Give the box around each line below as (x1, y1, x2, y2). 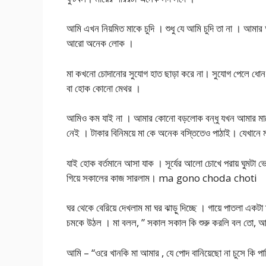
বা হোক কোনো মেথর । (66, 81, 141, 95)
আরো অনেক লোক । (66, 36, 134, 50)
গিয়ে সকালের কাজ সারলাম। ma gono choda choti (66, 170, 257, 185)
